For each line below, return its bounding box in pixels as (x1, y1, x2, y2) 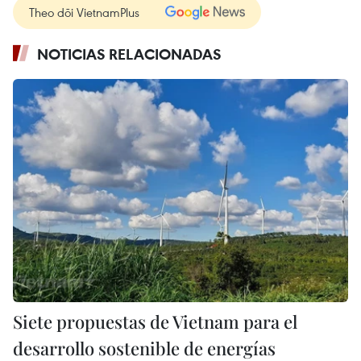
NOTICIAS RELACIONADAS (37, 44, 222, 64)
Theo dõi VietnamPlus (29, 3, 139, 20)
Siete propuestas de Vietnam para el (13, 309, 297, 334)
